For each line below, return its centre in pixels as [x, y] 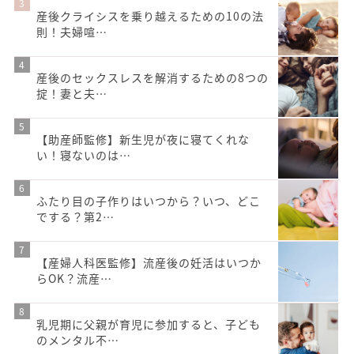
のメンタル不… [78, 339]
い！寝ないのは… [84, 154]
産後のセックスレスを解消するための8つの [153, 77]
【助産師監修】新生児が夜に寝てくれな [143, 139]
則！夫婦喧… [72, 31]
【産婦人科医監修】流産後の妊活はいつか [149, 262]
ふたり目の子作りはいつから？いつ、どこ [149, 200]
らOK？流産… [74, 278]
